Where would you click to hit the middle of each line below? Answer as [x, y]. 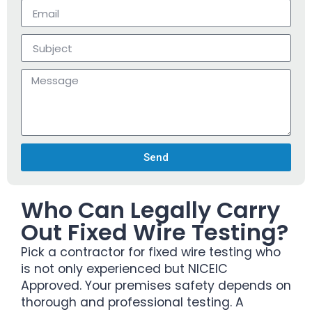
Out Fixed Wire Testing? [155, 233]
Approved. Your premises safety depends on [156, 286]
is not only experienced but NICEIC [124, 269]
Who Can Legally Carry [150, 210]
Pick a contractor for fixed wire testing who [151, 252]
